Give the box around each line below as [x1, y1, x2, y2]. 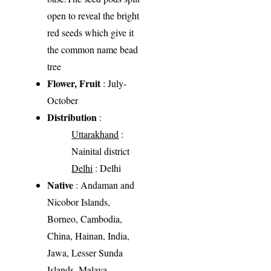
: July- [100, 76, 127, 90]
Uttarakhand [71, 127, 119, 140]
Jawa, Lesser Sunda [47, 246, 123, 259]
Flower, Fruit [47, 76, 101, 90]
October [47, 93, 79, 106]
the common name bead [47, 42, 139, 56]
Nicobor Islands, [47, 195, 111, 208]
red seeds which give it [47, 25, 134, 39]
